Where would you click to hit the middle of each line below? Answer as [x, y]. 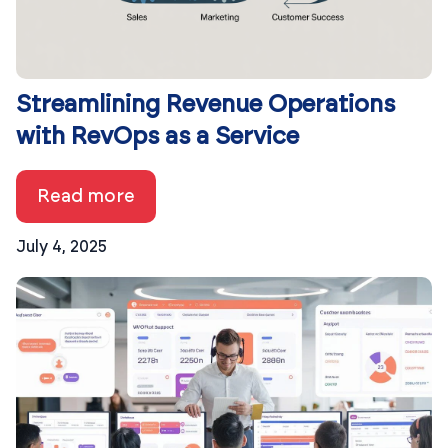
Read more [86, 196]
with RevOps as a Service [157, 137]
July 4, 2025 [61, 246]
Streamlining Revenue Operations [205, 105]
